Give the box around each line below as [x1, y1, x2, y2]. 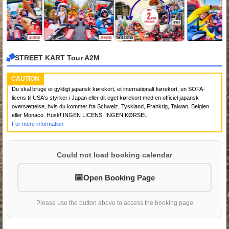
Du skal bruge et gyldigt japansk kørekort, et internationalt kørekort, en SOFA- [12, 85, 205, 92]
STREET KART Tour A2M [15, 54, 100, 62]
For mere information [12, 120, 63, 127]
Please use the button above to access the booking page [36, 199, 193, 207]
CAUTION [11, 75, 39, 82]
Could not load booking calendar [57, 150, 172, 159]
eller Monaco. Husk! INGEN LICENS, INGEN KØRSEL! [12, 111, 149, 118]
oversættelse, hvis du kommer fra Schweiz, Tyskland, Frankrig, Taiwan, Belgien [12, 103, 209, 109]
